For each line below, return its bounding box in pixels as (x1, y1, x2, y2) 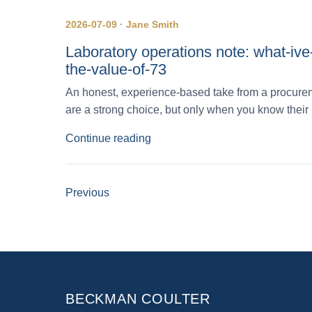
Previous (65, 186, 109, 198)
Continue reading (65, 132, 151, 144)
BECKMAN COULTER (65, 290, 210, 306)
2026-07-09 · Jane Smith (65, 18, 179, 30)
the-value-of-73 (65, 60, 166, 78)
